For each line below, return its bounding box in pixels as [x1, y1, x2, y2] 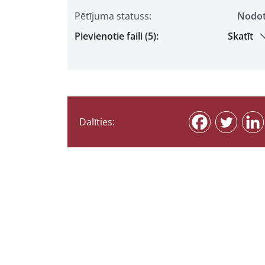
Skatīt [228, 30, 253, 43]
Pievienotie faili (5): [75, 30, 159, 43]
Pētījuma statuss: [75, 9, 151, 22]
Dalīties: [79, 115, 115, 128]
